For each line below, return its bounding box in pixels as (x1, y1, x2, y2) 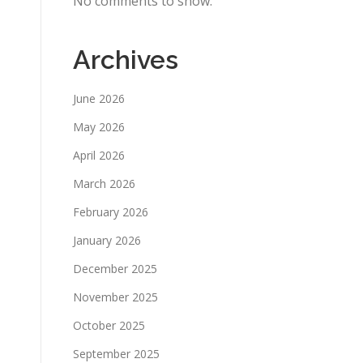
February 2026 (73, 204, 148, 220)
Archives (73, 45, 178, 75)
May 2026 (73, 119, 125, 135)
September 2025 (73, 346, 160, 361)
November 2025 (73, 289, 158, 305)
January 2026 (73, 233, 141, 248)
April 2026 (73, 147, 125, 163)
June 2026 (73, 91, 125, 106)
